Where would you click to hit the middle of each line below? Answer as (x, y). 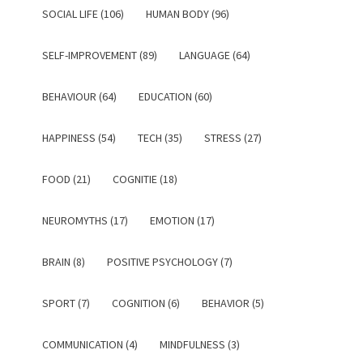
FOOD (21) (66, 179)
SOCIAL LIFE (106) (83, 14)
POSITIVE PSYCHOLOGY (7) (170, 262)
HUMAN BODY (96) (188, 14)
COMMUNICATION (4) (90, 344)
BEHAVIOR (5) (233, 303)
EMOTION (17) (182, 220)
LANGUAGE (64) (215, 55)
